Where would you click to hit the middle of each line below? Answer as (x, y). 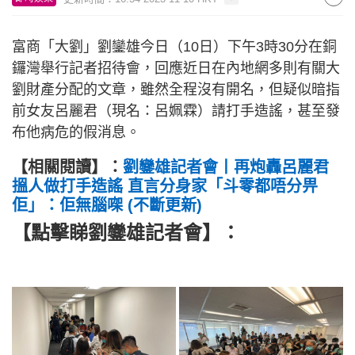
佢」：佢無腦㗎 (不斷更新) (107, 205)
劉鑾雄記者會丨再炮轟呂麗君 (226, 167)
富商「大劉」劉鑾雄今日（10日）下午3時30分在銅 (174, 47)
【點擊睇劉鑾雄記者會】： (126, 233)
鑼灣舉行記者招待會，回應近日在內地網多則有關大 (176, 68)
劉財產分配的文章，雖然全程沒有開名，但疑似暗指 (176, 90)
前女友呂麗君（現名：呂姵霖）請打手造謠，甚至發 (176, 111)
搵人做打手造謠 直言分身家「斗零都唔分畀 (165, 186)
